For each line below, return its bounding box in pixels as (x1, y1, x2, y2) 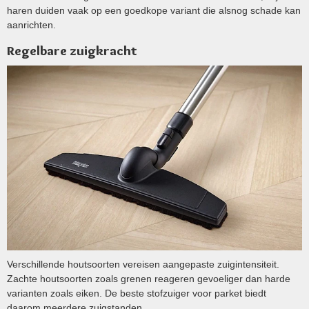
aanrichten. (7, 19, 56, 31)
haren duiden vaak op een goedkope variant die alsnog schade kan (7, 5, 301, 17)
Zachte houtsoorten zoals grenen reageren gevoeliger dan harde (7, 272, 290, 284)
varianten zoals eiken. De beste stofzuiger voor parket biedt (7, 287, 266, 299)
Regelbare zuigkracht (7, 43, 137, 59)
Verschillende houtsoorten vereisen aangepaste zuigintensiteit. (7, 258, 279, 270)
